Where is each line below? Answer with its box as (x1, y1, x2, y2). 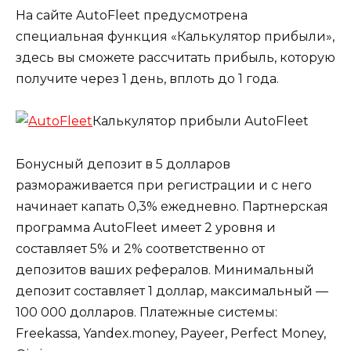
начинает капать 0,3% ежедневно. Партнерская (16, 198, 328, 214)
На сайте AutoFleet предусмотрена (16, 8, 248, 24)
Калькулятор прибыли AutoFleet (92, 114, 309, 129)
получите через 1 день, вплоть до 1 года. (16, 71, 279, 87)
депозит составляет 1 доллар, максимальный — (16, 283, 328, 299)
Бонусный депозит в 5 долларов (16, 156, 230, 172)
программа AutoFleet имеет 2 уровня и (16, 219, 276, 235)
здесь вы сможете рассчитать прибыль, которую (16, 50, 335, 66)
